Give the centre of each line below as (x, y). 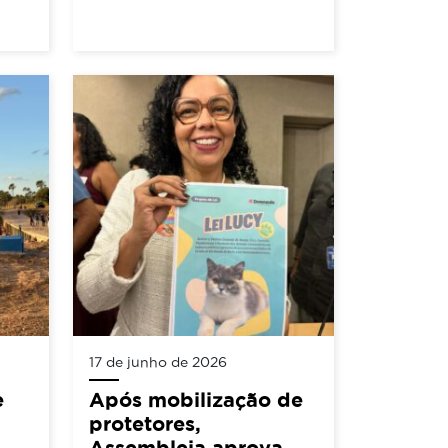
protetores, (145, 424)
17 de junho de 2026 (158, 362)
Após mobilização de (196, 400)
